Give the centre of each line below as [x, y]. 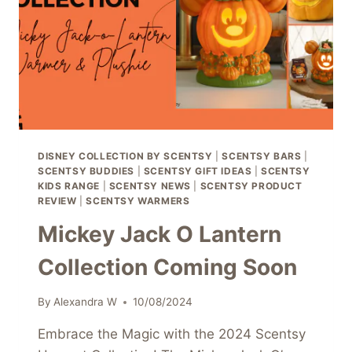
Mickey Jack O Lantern [159, 234]
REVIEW [57, 200]
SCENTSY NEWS [150, 185]
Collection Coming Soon [167, 267]
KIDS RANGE [69, 185]
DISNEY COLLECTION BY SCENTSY [125, 156]
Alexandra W [86, 302]
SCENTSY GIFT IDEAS [198, 170]
